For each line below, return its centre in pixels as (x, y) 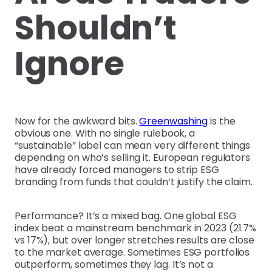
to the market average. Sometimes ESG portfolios (132, 252)
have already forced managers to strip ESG (117, 169)
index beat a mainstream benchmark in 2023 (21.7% (136, 228)
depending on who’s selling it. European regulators (132, 157)
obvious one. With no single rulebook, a (105, 133)
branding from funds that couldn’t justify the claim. (134, 182)
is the (222, 121)
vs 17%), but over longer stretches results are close (134, 240)
